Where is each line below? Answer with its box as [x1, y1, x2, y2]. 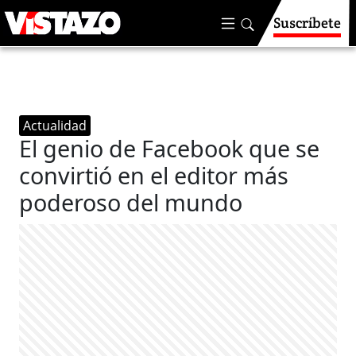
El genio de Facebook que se [19, 133, 320, 164]
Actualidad [23, 117, 87, 134]
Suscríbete [273, 14, 341, 32]
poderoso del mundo [19, 187, 243, 218]
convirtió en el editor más [19, 160, 289, 191]
